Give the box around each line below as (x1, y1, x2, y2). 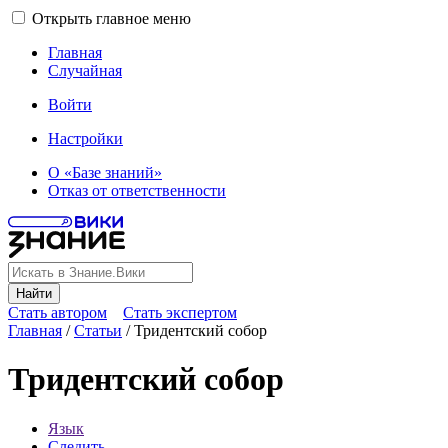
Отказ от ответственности (48, 182, 226, 199)
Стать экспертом (123, 304, 237, 321)
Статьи (74, 322, 122, 339)
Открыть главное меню (32, 10, 191, 27)
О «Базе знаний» (48, 164, 162, 181)
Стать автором (8, 304, 107, 321)
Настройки (48, 130, 123, 147)
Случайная (48, 62, 122, 79)
